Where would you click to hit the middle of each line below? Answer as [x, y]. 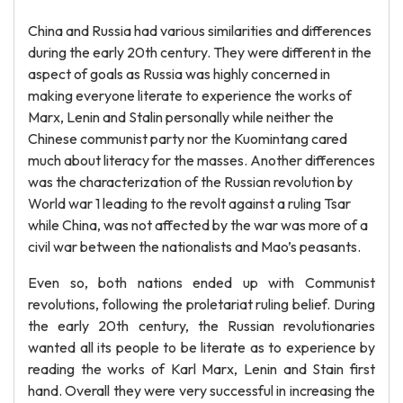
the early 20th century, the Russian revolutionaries [201, 326]
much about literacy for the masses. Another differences [201, 160]
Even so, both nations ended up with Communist [201, 282]
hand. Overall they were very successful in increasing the [201, 390]
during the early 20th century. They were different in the [200, 52]
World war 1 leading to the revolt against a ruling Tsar [189, 203]
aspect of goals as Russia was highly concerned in [179, 74]
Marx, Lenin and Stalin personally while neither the [181, 117]
